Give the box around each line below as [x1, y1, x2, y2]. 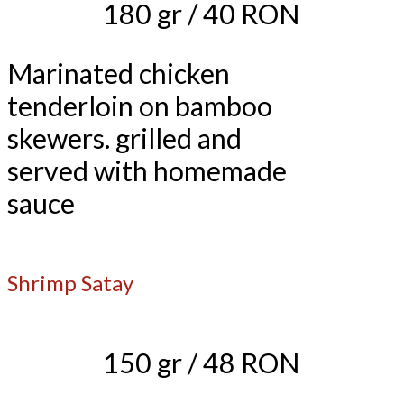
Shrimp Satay [7, 270, 133, 297]
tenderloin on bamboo [7, 89, 272, 123]
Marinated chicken [7, 57, 230, 90]
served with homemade [7, 154, 287, 188]
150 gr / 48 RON [103, 345, 299, 379]
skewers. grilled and [7, 122, 242, 155]
